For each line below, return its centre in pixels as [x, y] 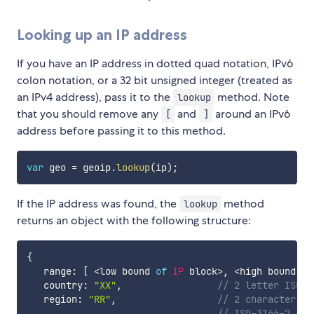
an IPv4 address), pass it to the [95, 97]
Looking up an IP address [102, 35]
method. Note [252, 97]
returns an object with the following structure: [134, 221]
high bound [270, 272]
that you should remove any [89, 114]
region [52, 300]
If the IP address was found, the [98, 204]
